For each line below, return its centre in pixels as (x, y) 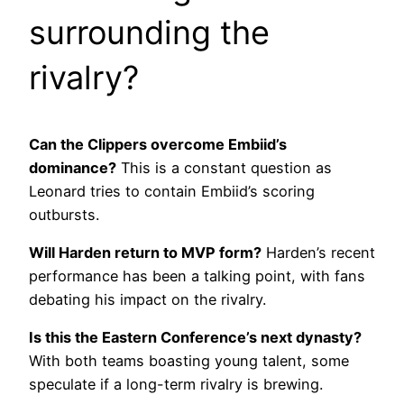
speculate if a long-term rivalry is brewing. (176, 385)
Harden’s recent (318, 252)
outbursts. (64, 214)
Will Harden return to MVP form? (145, 252)
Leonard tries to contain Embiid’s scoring (172, 191)
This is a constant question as (224, 167)
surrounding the (149, 32)
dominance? (73, 167)
